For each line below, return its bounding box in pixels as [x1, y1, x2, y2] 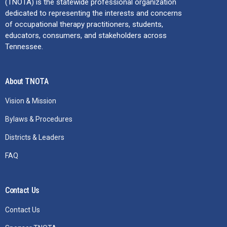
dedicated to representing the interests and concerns [5, 8, 182, 18]
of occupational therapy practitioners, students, [5, 19, 163, 29]
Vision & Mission [5, 96, 56, 105]
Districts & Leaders [5, 133, 64, 141]
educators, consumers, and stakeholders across [5, 30, 167, 40]
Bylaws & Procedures [5, 115, 72, 123]
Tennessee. [5, 42, 43, 51]
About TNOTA [5, 76, 49, 86]
